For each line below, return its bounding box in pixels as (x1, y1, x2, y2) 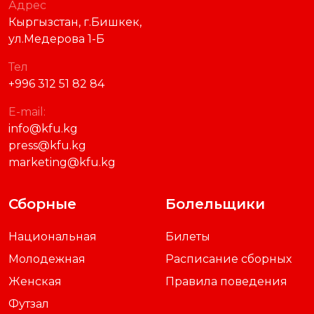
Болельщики (165, 195, 265, 212)
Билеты (165, 229, 210, 243)
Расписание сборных (165, 252, 292, 266)
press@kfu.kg (8, 138, 86, 152)
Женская (8, 274, 62, 288)
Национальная (8, 229, 97, 243)
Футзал (8, 296, 49, 310)
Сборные (8, 195, 76, 212)
